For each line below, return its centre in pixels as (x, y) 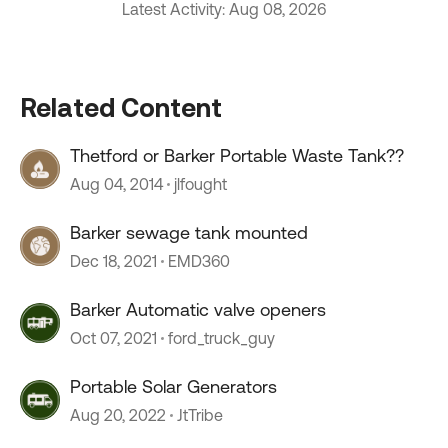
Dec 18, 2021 (113, 261)
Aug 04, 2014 (116, 184)
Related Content (121, 107)
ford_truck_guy (221, 338)
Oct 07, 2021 (113, 338)
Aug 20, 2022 (118, 415)
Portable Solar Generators (173, 386)
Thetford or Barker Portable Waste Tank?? (237, 155)
